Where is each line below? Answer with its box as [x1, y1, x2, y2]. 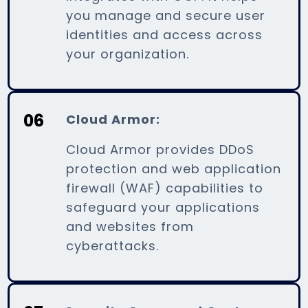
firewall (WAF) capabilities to [66, 179, 264, 197]
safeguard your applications [66, 198, 261, 216]
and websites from [66, 217, 195, 235]
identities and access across [66, 25, 263, 43]
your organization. [66, 45, 190, 63]
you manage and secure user [66, 6, 266, 24]
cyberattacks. [66, 236, 159, 254]
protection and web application [66, 159, 282, 177]
